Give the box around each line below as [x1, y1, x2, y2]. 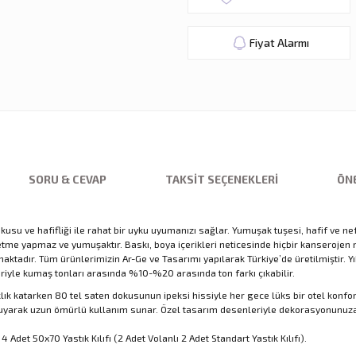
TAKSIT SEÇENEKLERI [165, 172, 278, 186]
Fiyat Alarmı [249, 35, 309, 49]
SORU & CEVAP [29, 172, 106, 186]
